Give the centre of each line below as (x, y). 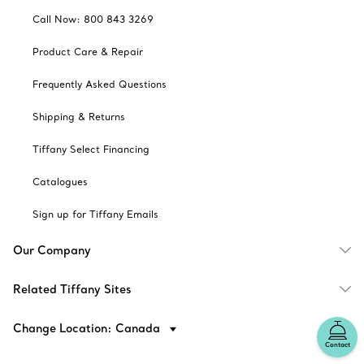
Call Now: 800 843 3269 (93, 19)
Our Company (52, 250)
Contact (337, 344)
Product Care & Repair (88, 52)
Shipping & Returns (79, 117)
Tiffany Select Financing (91, 149)
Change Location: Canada (88, 328)
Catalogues (60, 182)
